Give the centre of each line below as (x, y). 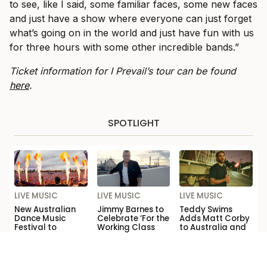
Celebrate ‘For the (133, 219)
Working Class (126, 228)
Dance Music (40, 219)
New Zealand (207, 237)
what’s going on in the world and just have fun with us (132, 33)
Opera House (123, 246)
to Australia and (213, 228)
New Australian (45, 210)
